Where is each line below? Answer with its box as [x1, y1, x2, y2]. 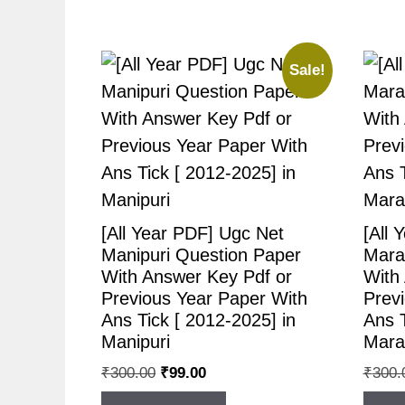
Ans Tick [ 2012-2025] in [101, 309, 296, 330]
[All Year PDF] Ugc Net [101, 222, 284, 243]
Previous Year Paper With [101, 287, 307, 308]
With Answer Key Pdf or [101, 266, 292, 287]
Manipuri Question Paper [101, 244, 301, 265]
